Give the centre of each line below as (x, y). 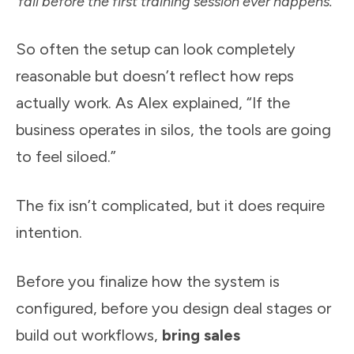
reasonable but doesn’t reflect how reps (155, 75)
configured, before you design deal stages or (173, 308)
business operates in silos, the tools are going (173, 129)
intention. (49, 232)
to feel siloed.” (66, 156)
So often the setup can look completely (156, 49)
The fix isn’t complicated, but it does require (170, 205)
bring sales (201, 335)
